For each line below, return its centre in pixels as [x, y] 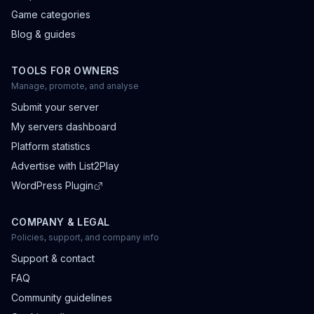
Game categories [51, 14]
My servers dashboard [64, 127]
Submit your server [55, 107]
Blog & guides [43, 34]
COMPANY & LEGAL [61, 222]
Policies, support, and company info [85, 237]
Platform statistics [51, 146]
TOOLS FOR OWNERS [66, 70]
